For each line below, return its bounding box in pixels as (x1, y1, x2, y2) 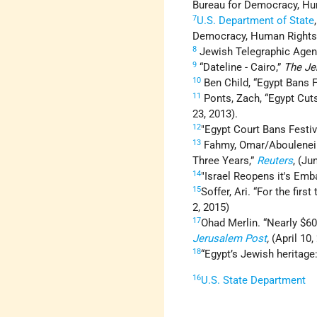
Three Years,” (192, 154, 258, 168)
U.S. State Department (201, 274, 306, 287)
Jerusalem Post (192, 232, 267, 246)
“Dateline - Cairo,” (197, 61, 284, 74)
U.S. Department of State (197, 14, 315, 28)
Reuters (257, 154, 294, 168)
